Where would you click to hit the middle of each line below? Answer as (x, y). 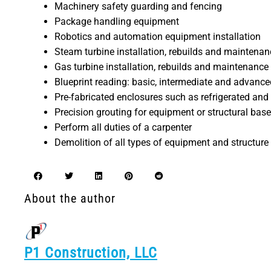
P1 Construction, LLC (91, 253)
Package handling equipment (117, 21)
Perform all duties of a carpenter (123, 127)
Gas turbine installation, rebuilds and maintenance (162, 67)
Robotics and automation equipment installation (158, 36)
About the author (70, 198)
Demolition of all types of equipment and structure (162, 142)
